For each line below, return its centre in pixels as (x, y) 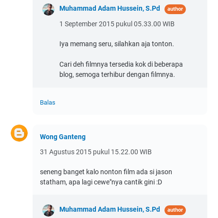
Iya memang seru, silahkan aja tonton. (117, 44)
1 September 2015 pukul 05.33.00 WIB (117, 24)
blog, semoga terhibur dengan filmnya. (117, 74)
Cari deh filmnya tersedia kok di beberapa (121, 64)
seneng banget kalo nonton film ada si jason (106, 172)
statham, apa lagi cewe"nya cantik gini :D (101, 182)
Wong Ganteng (63, 136)
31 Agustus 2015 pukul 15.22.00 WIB (96, 152)
